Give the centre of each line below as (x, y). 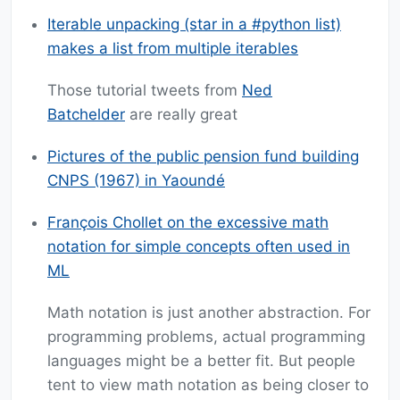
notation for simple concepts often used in (199, 247)
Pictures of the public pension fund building (203, 157)
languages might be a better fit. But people (201, 361)
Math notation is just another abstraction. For (209, 313)
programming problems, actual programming (206, 337)
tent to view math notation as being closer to (208, 385)
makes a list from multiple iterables (173, 49)
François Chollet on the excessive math (188, 223)
